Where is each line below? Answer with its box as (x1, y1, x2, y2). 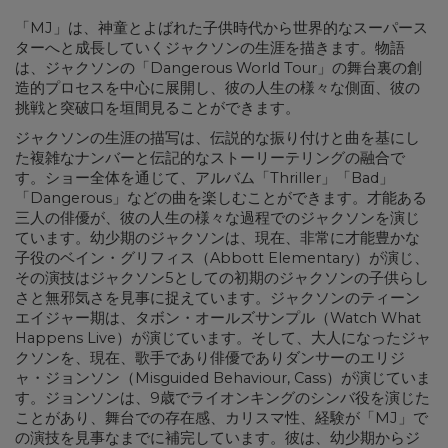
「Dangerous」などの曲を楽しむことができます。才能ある (15, 188, 427, 207)
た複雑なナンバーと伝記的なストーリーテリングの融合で (15, 148, 405, 167)
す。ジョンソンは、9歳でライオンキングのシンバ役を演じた (15, 388, 430, 407)
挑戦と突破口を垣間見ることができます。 (15, 98, 300, 117)
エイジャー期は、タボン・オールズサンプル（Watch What (15, 308, 421, 327)
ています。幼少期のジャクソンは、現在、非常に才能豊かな (15, 228, 420, 247)
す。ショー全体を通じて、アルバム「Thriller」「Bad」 (15, 168, 394, 187)
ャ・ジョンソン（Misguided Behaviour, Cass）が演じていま (15, 368, 431, 387)
